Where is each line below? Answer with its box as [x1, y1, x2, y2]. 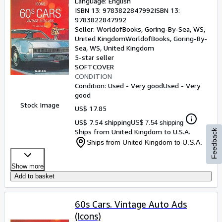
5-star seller [75, 53, 114, 61]
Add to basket [14, 172, 55, 180]
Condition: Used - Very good [75, 81, 163, 90]
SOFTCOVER [75, 62, 114, 71]
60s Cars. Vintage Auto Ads [75, 199, 187, 210]
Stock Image [20, 101, 59, 109]
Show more [11, 163, 44, 170]
